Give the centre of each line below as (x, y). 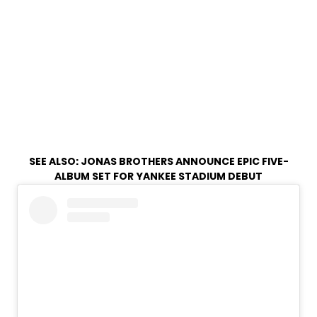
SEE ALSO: (53, 162)
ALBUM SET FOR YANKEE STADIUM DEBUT (158, 177)
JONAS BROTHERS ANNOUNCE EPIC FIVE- (184, 162)
